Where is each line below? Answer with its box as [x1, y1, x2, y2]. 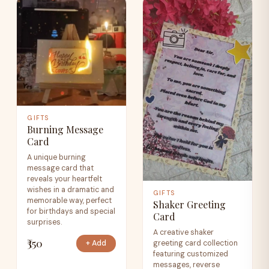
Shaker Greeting [153, 198, 226, 211]
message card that [27, 163, 94, 173]
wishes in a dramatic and [27, 184, 115, 195]
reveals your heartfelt [27, 174, 103, 184]
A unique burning [27, 152, 86, 162]
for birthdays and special [27, 206, 116, 216]
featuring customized [153, 249, 229, 259]
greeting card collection [153, 238, 238, 248]
